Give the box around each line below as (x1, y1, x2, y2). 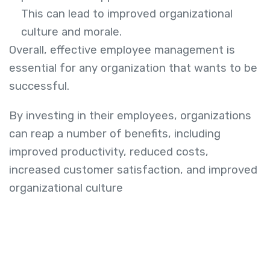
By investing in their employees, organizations (9, 108, 251, 122)
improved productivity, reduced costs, (9, 145, 209, 159)
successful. (9, 80, 72, 93)
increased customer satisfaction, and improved (9, 163, 257, 177)
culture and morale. (21, 25, 122, 39)
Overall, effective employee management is (9, 43, 235, 57)
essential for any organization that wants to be (9, 61, 257, 75)
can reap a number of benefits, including (9, 127, 221, 140)
